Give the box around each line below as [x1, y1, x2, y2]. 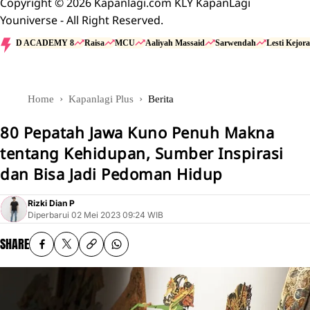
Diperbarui [28, 210, 69, 221]
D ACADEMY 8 [16, 37, 74, 48]
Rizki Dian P [28, 198, 75, 209]
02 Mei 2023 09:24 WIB [71, 210, 163, 221]
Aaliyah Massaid [145, 37, 205, 48]
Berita [148, 93, 174, 104]
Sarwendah [215, 37, 256, 48]
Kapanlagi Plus [69, 93, 134, 104]
